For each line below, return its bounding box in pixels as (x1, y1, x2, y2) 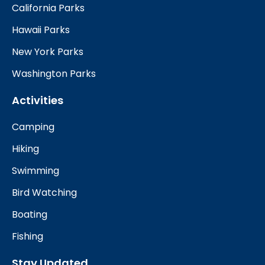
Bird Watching (12, 185, 77, 199)
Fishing (12, 229, 43, 243)
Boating (12, 207, 47, 221)
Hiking (12, 141, 39, 156)
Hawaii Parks (12, 22, 70, 37)
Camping (12, 119, 54, 134)
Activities (12, 92, 63, 108)
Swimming (12, 163, 59, 177)
